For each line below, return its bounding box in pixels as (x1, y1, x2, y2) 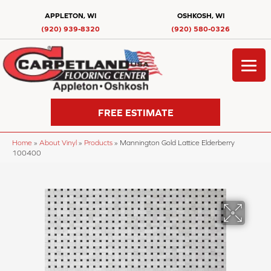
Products (84, 139, 113, 147)
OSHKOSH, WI (177, 11, 224, 20)
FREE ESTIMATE (97, 106, 174, 118)
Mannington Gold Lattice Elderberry (120, 139, 235, 147)
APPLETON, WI (44, 11, 96, 20)
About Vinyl (39, 139, 77, 147)
